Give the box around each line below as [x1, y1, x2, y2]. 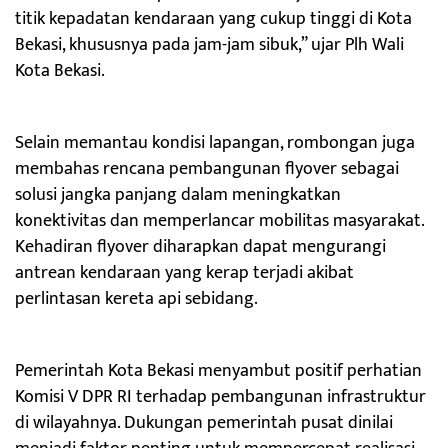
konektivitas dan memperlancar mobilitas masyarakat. [15, 205, 424, 236]
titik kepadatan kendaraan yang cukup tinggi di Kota [15, 3, 412, 34]
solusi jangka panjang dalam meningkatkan [15, 179, 341, 210]
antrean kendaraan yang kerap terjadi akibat [15, 257, 354, 288]
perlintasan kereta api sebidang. [15, 283, 258, 314]
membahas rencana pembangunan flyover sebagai [15, 153, 399, 184]
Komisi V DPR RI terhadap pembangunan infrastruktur [15, 381, 426, 412]
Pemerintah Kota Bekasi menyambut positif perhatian [15, 355, 422, 386]
